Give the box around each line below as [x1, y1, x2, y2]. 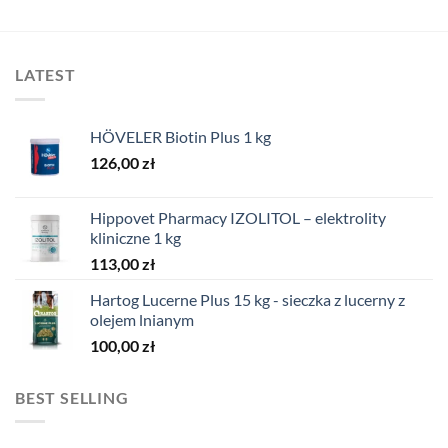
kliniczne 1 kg [90, 227, 181, 247]
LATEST [15, 65, 76, 85]
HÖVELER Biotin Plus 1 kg [90, 126, 271, 146]
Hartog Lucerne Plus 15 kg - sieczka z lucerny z [90, 289, 405, 309]
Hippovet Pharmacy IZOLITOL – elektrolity [90, 207, 386, 227]
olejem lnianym [90, 309, 194, 329]
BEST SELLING [15, 387, 129, 407]
